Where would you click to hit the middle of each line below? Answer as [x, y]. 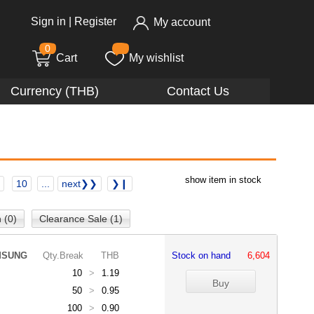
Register [95, 21]
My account [182, 22]
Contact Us [198, 91]
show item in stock [223, 180]
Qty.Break [63, 255]
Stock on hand [207, 255]
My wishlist [156, 58]
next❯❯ [79, 184]
